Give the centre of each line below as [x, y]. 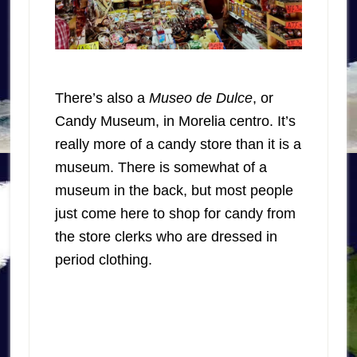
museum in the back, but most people [174, 191]
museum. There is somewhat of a [161, 168]
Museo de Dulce [200, 98]
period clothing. [103, 260]
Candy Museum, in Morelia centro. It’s [175, 122]
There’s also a [102, 98]
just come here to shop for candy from [175, 214]
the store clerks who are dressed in [166, 237]
